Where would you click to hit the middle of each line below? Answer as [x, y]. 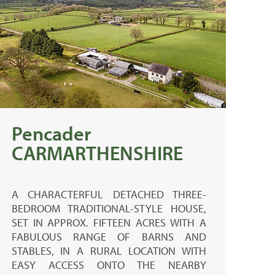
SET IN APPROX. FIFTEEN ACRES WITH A [109, 222]
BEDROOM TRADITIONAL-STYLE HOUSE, [109, 208]
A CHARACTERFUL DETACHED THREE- [109, 194]
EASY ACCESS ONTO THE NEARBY [109, 265]
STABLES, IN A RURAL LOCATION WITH [109, 250]
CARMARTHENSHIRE [97, 153]
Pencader [51, 133]
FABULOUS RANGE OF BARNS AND [109, 236]
